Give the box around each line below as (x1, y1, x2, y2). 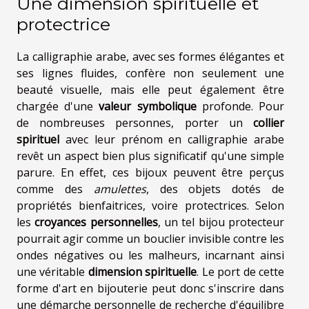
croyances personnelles (34, 214, 158, 230)
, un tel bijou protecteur (157, 214, 285, 230)
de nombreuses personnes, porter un (17, 114, 253, 130)
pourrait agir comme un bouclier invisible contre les (17, 230, 284, 246)
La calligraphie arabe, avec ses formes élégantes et (17, 48, 284, 64)
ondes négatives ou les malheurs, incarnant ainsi (17, 247, 284, 263)
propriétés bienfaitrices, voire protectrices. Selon (17, 197, 284, 213)
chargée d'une (17, 98, 99, 114)
